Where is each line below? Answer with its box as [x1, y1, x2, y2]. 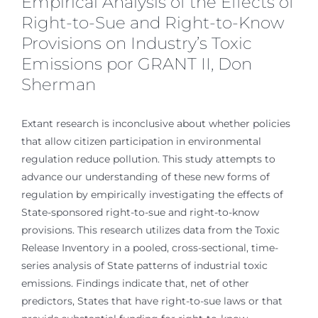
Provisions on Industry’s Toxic [21, 33, 252, 53]
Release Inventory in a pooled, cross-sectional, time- [21, 241, 278, 254]
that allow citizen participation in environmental [21, 135, 261, 148]
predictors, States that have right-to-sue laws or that [21, 295, 283, 307]
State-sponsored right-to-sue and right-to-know [21, 206, 259, 219]
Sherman [21, 75, 96, 94]
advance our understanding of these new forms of [21, 170, 270, 183]
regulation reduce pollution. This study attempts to [21, 153, 275, 165]
